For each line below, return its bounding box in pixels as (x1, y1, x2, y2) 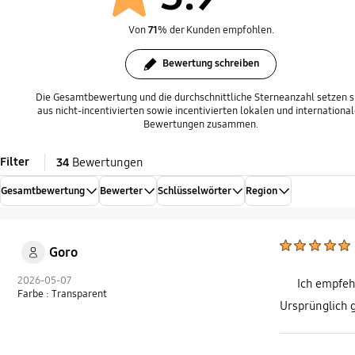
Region (246, 185, 278, 198)
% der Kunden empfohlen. (157, 24, 274, 37)
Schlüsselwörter (157, 185, 231, 198)
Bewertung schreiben (162, 56, 259, 70)
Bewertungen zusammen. (143, 117, 259, 131)
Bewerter (99, 185, 143, 198)
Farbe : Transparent (17, 287, 108, 300)
